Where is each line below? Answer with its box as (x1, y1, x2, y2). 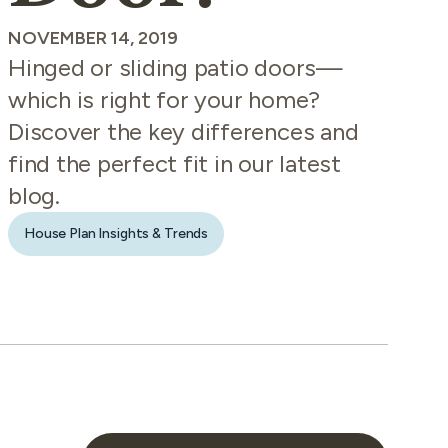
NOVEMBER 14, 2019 (8, 27, 178, 49)
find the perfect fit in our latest (8, 149, 341, 178)
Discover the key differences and (8, 117, 359, 146)
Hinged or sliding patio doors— (8, 53, 343, 82)
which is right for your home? (8, 85, 321, 114)
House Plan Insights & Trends (24, 225, 209, 242)
